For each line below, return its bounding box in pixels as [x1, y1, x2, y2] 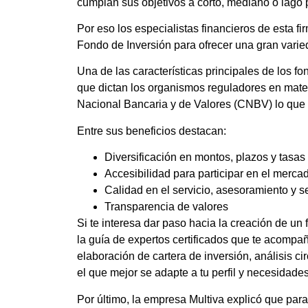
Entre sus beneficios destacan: [77, 124, 226, 137]
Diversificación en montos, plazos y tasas [104, 151, 305, 164]
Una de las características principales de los [77, 65, 294, 78]
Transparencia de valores [104, 201, 228, 213]
